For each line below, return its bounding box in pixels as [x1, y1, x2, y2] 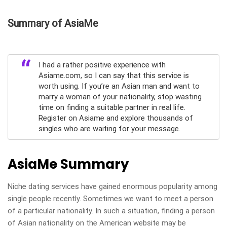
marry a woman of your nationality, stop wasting [39, 92, 202, 101]
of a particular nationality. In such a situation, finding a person [8, 206, 215, 215]
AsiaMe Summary [8, 155, 129, 173]
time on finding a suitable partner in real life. [39, 103, 185, 112]
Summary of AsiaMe [8, 17, 98, 29]
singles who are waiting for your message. [39, 124, 180, 133]
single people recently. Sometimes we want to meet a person [8, 194, 213, 203]
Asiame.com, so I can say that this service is [39, 71, 189, 80]
